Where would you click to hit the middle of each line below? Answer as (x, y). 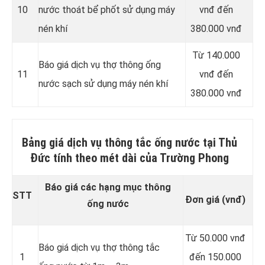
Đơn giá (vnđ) (215, 200)
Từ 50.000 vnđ (215, 238)
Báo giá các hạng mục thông (108, 188)
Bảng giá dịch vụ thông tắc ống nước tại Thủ (130, 143)
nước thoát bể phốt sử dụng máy (107, 10)
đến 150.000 (215, 257)
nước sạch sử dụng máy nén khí (103, 84)
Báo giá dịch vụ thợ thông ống (100, 65)
